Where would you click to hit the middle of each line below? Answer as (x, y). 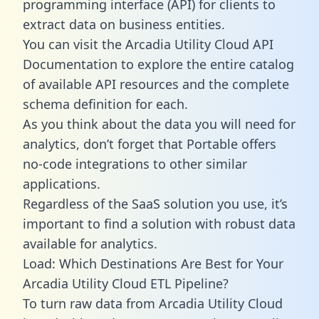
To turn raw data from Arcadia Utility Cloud (153, 303)
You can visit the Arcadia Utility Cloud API (148, 44)
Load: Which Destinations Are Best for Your (153, 263)
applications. (62, 183)
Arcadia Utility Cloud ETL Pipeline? (126, 283)
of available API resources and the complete (156, 84)
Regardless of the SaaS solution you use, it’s (155, 203)
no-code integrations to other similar (135, 163)
